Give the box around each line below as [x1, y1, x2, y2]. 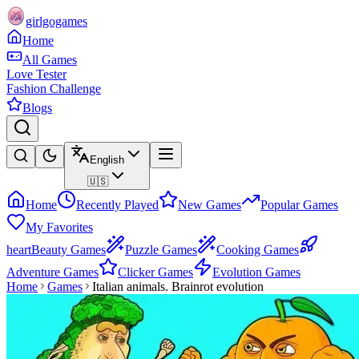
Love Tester [6, 67, 67, 81]
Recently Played [76, 198, 159, 212]
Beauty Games [31, 243, 106, 256]
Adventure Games [6, 265, 99, 279]
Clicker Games [118, 265, 193, 279]
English [90, 154, 124, 166]
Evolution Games [212, 265, 301, 279]
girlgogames [26, 14, 87, 28]
